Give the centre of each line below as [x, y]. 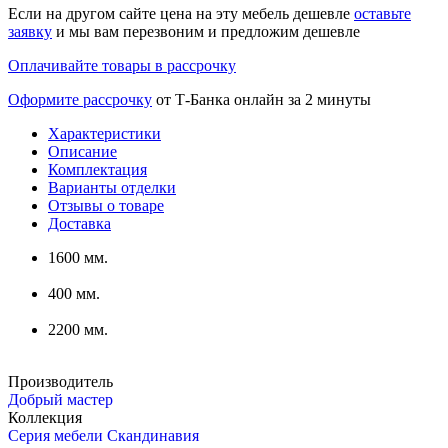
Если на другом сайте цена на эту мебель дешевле [181, 14]
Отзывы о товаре [106, 206]
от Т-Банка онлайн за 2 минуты [261, 100]
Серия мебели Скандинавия [103, 436]
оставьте [382, 14]
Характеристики [104, 134]
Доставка [79, 224]
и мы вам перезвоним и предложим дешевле [206, 32]
